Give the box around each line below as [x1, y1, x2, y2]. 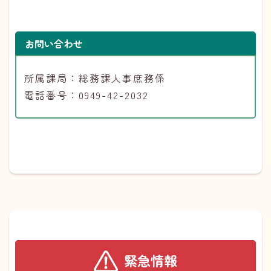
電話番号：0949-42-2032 [24, 88, 149, 103]
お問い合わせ [25, 36, 83, 51]
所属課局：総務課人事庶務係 [24, 71, 166, 86]
